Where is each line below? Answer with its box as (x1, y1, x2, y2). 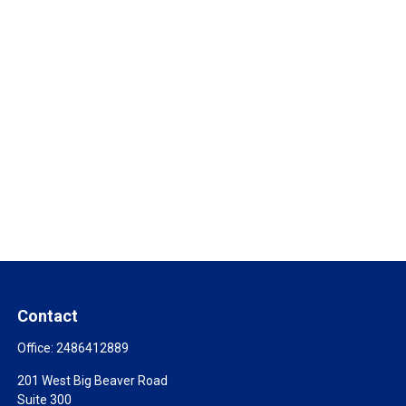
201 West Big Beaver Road (17, 373, 169, 388)
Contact (17, 306, 79, 325)
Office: (17, 341, 57, 355)
